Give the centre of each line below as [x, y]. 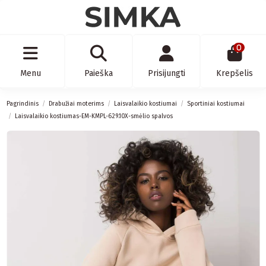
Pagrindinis [22, 104]
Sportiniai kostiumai [216, 104]
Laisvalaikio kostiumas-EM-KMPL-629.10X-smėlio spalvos [94, 116]
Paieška [98, 74]
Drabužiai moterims [76, 104]
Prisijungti [166, 74]
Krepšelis [235, 74]
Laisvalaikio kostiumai [145, 104]
